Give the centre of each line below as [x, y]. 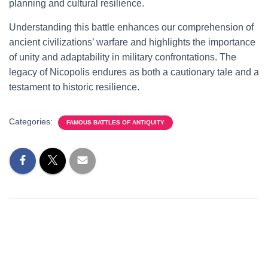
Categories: [32, 121]
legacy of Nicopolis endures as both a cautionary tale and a [134, 72]
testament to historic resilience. [74, 87]
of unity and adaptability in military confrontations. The [123, 57]
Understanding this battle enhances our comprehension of [131, 27]
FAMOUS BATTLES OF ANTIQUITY [115, 122]
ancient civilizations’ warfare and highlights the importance [132, 42]
